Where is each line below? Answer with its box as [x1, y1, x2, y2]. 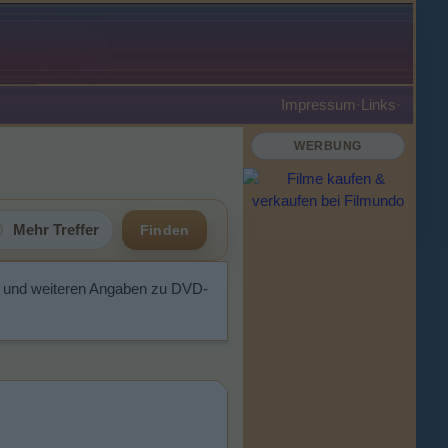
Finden [140, 222, 189, 238]
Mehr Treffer [13, 221, 100, 238]
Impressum [281, 96, 356, 113]
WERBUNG [294, 139, 362, 153]
